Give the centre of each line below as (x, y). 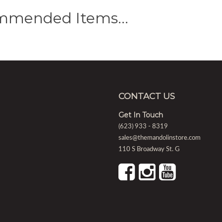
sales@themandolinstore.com (160, 138)
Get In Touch (141, 115)
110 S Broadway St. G (149, 150)
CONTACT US (147, 96)
